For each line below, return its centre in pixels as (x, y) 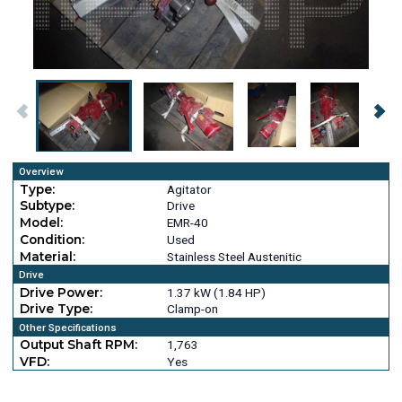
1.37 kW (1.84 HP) (216, 292)
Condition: (52, 239)
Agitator (189, 189)
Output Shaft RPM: (78, 345)
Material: (47, 256)
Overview (40, 172)
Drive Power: (61, 292)
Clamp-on (192, 309)
